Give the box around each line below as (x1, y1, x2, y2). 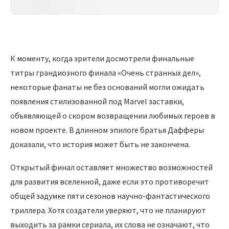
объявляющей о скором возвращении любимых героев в (10, 110, 215, 121)
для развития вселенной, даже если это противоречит (10, 176, 209, 187)
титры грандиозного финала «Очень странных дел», (10, 67, 201, 78)
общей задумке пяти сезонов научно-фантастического (10, 191, 210, 201)
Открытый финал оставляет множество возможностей (10, 162, 213, 173)
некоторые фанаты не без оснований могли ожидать (10, 82, 204, 93)
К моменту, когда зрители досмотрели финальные (10, 53, 194, 64)
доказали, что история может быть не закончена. (10, 139, 190, 150)
